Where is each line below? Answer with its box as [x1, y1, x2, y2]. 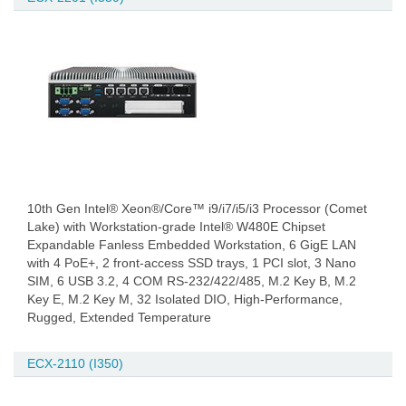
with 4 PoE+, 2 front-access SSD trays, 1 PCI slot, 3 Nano [27, 256, 356, 270]
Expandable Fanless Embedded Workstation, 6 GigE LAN [27, 237, 356, 252]
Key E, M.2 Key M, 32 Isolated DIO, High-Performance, [27, 292, 343, 306]
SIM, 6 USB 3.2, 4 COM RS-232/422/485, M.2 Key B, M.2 [27, 274, 356, 288]
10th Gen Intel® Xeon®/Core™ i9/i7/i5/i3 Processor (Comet [27, 201, 367, 216]
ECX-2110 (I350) [27, 356, 123, 371]
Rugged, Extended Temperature [27, 310, 211, 324]
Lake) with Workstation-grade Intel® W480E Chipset [27, 219, 325, 234]
